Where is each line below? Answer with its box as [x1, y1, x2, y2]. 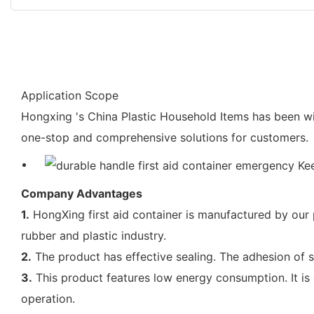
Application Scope [21, 88, 118, 102]
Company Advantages [21, 186, 142, 200]
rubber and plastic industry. [21, 228, 166, 243]
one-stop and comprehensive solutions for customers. [21, 130, 308, 144]
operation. [21, 291, 75, 306]
